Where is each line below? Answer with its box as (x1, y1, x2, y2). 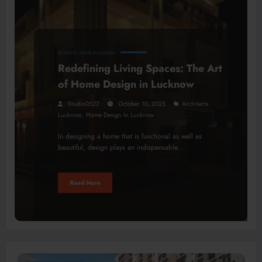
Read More (70, 178, 101, 187)
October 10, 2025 (118, 99, 166, 109)
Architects (182, 99, 208, 109)
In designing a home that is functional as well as (58, 131, 202, 142)
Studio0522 (68, 99, 99, 109)
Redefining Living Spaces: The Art (58, 61, 222, 77)
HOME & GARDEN (80, 50, 115, 57)
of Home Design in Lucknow (58, 77, 194, 92)
